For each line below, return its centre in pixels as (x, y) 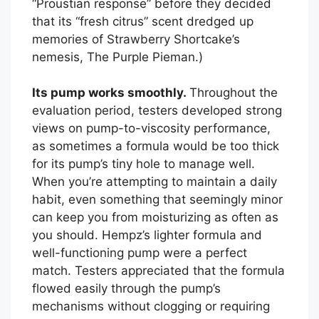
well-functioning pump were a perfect (140, 253)
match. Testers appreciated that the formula (158, 271)
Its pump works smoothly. (111, 93)
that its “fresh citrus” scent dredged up (143, 21)
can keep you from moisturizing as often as (155, 218)
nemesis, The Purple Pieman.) (117, 57)
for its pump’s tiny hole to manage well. (143, 164)
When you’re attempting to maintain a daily (155, 182)
